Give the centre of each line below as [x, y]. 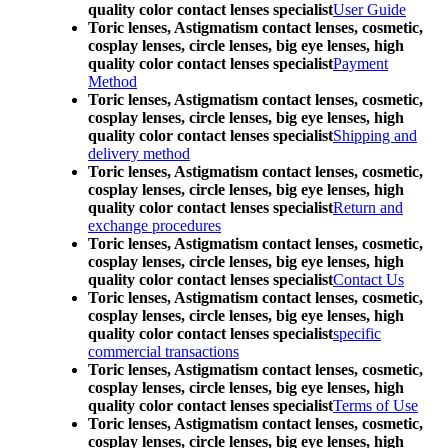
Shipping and [375, 135]
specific [357, 333]
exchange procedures [154, 225]
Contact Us [368, 279]
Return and [368, 207]
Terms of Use [375, 405]
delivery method [139, 153]
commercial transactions [163, 351]
